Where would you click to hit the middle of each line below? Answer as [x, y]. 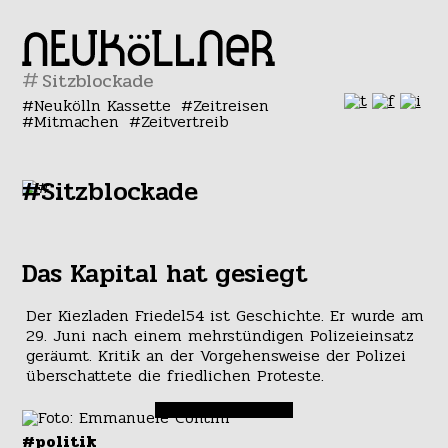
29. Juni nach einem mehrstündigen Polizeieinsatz [219, 336]
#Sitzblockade [110, 192]
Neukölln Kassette [103, 105]
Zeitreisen [230, 105]
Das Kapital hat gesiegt [165, 274]
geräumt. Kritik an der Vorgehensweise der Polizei [215, 356]
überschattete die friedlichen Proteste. [174, 376]
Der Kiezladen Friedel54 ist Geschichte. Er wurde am [224, 316]
